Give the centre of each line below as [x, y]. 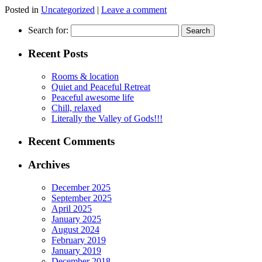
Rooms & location [85, 77]
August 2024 [75, 230]
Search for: [48, 30]
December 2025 [81, 188]
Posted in [22, 9]
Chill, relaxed [76, 108]
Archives [49, 165]
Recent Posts [58, 54]
